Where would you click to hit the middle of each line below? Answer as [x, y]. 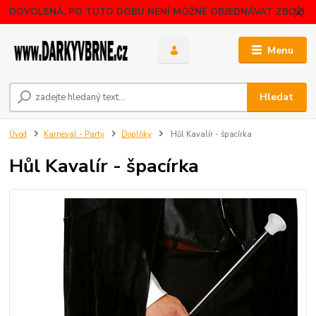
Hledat [277, 97]
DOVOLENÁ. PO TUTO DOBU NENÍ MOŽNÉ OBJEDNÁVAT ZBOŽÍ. [158, 12]
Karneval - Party [74, 134]
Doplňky [136, 134]
